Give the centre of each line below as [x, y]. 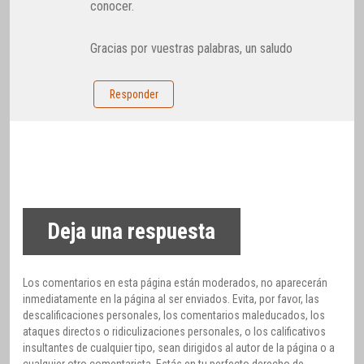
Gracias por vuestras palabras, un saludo [192, 49]
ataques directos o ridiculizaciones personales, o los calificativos [174, 332]
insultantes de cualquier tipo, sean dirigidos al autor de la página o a [179, 348]
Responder [134, 95]
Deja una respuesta [132, 232]
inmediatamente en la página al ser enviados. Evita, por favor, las [171, 299]
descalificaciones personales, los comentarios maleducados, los [174, 316]
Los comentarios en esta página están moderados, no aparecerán [175, 283]
